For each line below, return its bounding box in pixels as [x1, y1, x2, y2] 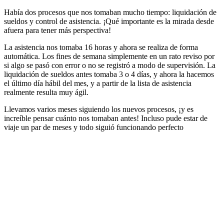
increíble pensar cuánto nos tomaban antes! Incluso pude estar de [4, 114, 207, 122]
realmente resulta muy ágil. [4, 88, 88, 96]
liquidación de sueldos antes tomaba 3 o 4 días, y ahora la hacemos [4, 70, 214, 78]
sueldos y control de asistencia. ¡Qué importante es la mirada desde [4, 17, 214, 25]
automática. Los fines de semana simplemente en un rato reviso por [4, 52, 214, 60]
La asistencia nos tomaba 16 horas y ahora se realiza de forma [4, 43, 198, 51]
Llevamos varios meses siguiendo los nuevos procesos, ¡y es [4, 105, 193, 113]
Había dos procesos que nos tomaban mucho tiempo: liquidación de [4, 8, 216, 16]
